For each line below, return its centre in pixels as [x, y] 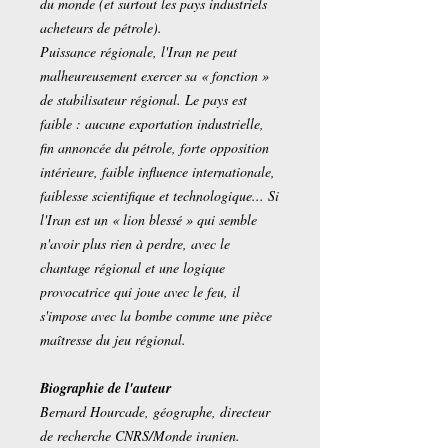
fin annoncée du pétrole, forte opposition [154, 147]
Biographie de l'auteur [105, 388]
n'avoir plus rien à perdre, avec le [135, 243]
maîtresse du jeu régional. [113, 339]
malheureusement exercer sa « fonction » [154, 75]
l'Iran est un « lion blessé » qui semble [148, 219]
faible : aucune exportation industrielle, [152, 123]
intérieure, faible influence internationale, [157, 171]
